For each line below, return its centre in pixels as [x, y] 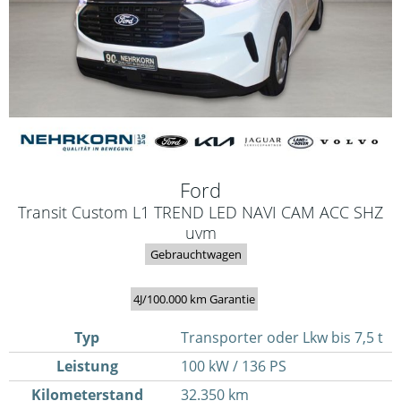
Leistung [87, 367]
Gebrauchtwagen [196, 255]
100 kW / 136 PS [233, 367]
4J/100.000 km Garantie [194, 299]
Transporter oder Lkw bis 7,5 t [282, 338]
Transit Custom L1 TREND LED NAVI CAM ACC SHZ [200, 212]
